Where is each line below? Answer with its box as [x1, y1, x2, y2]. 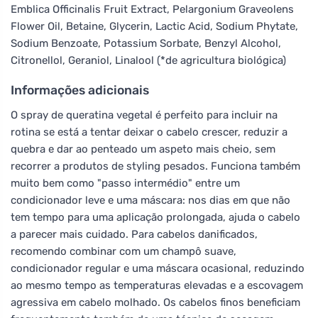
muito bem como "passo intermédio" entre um [11, 176, 240, 190]
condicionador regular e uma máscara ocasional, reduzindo [11, 261, 305, 275]
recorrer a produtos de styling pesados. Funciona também [11, 159, 300, 172]
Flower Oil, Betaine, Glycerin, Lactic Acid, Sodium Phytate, [11, 19, 298, 33]
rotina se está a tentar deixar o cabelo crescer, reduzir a [11, 125, 287, 138]
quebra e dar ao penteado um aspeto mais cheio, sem [11, 142, 275, 155]
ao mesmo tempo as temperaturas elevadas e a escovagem [11, 278, 303, 292]
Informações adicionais [11, 82, 149, 97]
